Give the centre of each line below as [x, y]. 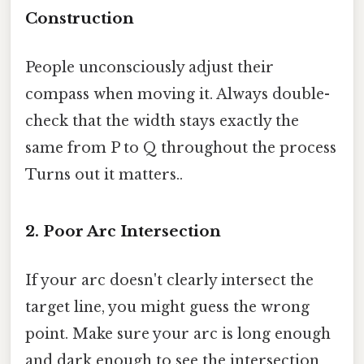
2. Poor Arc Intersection [123, 232]
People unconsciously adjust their [149, 67]
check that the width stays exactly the [162, 121]
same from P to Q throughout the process [181, 147]
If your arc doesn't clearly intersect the [169, 280]
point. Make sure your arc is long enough [178, 334]
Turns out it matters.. [104, 174]
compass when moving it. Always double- [178, 94]
